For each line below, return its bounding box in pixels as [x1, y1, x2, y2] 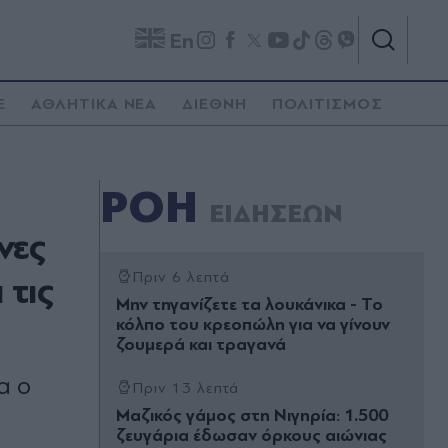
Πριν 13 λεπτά [132, 379, 240, 397]
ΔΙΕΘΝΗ [182, 95, 248, 113]
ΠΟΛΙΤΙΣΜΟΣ [272, 95, 383, 113]
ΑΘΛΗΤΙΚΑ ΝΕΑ [30, 95, 158, 113]
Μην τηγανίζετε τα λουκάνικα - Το [116, 294, 383, 315]
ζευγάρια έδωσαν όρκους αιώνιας [116, 425, 387, 446]
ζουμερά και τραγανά [116, 334, 286, 355]
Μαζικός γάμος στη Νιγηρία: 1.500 [116, 405, 388, 426]
